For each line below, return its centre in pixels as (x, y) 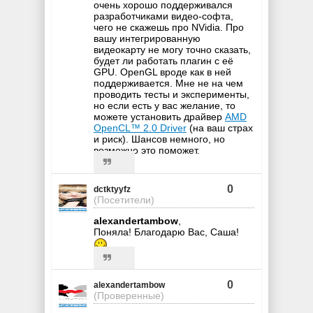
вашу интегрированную (147, 38)
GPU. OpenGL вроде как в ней (162, 72)
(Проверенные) (129, 295)
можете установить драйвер (159, 116)
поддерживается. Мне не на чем (168, 83)
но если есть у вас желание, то (165, 105)
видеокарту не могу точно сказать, (172, 49)
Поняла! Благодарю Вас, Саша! (166, 232)
